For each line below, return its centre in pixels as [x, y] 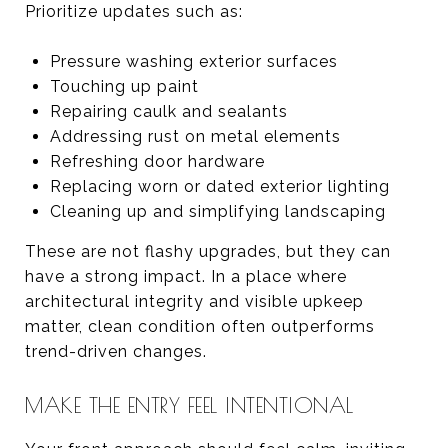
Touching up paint [124, 86]
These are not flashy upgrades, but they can [208, 251]
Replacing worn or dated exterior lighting [219, 186]
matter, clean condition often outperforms [200, 326]
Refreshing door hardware [157, 161]
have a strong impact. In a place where [186, 276]
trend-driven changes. [116, 351]
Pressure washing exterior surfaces [193, 61]
